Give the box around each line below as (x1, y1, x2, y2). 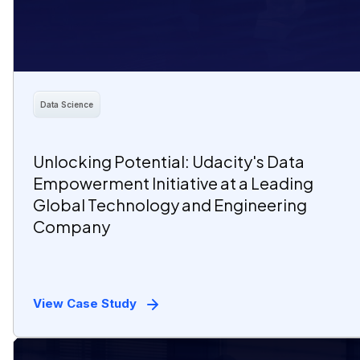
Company (33, 216, 110, 237)
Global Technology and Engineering (33, 194, 307, 215)
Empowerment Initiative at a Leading (33, 173, 313, 194)
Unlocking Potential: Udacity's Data (33, 151, 305, 172)
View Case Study (33, 296, 137, 312)
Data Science (40, 99, 93, 109)
